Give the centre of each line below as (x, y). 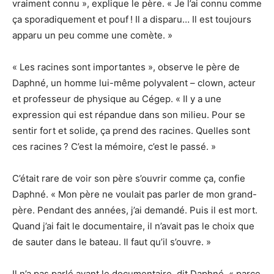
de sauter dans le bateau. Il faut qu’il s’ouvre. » (112, 242)
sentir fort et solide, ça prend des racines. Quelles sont (131, 131)
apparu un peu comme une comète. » (92, 35)
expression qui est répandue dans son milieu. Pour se (129, 115)
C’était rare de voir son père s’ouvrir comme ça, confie (129, 179)
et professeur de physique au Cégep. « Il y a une (117, 99)
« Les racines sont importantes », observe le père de (126, 67)
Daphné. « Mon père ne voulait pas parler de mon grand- (135, 194)
